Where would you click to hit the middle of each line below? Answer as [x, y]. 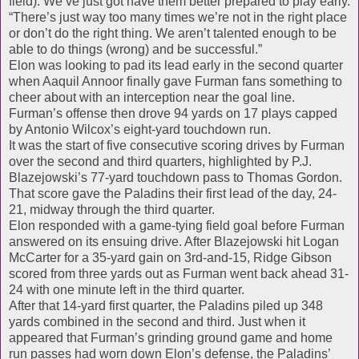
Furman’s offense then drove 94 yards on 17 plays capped [173, 113]
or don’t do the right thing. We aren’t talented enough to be [173, 33]
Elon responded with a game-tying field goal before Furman [177, 225]
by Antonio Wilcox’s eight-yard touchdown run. [140, 129]
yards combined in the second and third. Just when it [157, 321]
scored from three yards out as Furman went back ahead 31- [179, 273]
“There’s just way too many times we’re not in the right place [178, 17]
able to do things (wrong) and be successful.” [135, 49]
